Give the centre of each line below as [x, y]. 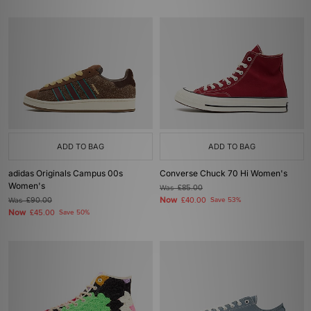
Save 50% [74, 212]
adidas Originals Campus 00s [66, 173]
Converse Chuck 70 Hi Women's [224, 173]
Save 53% [226, 200]
